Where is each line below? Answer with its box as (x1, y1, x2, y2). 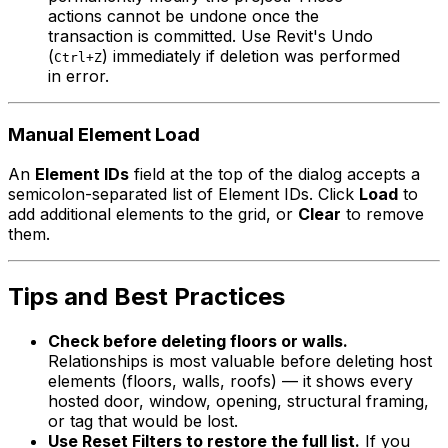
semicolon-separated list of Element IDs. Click (8, 184, 359, 205)
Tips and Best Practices (8, 282, 285, 312)
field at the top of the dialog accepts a (129, 164, 420, 185)
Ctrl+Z (54, 49, 102, 65)
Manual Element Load (8, 122, 200, 146)
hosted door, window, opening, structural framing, (48, 391, 429, 412)
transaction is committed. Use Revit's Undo (48, 25, 373, 46)
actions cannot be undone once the (48, 5, 319, 26)
